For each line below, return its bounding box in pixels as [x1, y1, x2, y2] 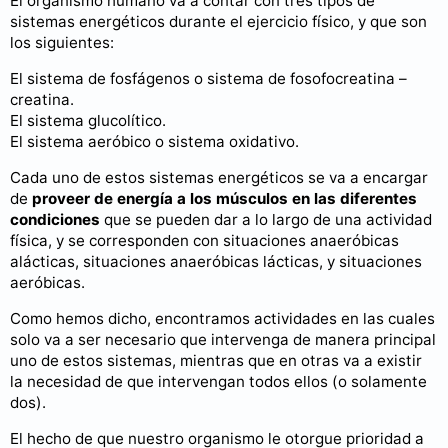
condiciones [10, 209, 100, 229]
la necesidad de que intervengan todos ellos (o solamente [10, 372, 427, 392]
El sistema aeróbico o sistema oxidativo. [10, 131, 299, 151]
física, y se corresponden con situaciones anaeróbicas [10, 230, 399, 250]
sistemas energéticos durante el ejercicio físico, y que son [10, 11, 427, 31]
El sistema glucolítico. [10, 110, 166, 130]
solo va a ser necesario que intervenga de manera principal [10, 330, 436, 350]
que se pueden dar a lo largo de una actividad [100, 209, 432, 229]
